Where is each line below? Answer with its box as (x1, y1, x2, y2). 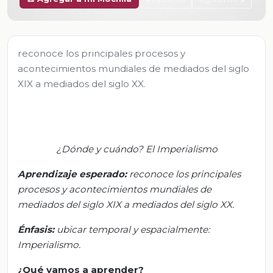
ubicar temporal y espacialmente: (54, 223, 210, 235)
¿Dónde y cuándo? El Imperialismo (55, 143, 218, 155)
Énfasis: (18, 223, 54, 235)
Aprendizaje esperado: (18, 168, 127, 180)
